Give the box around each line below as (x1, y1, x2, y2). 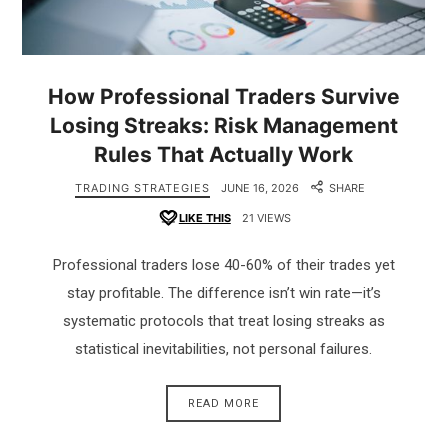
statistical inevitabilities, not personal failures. (75, 340, 373, 359)
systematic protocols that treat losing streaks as (62, 312, 385, 331)
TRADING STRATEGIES (75, 180, 211, 195)
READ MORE (188, 396, 260, 410)
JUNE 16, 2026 (221, 180, 300, 195)
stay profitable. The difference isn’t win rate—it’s (66, 284, 381, 303)
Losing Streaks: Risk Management (49, 112, 398, 138)
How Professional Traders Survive (47, 83, 400, 109)
